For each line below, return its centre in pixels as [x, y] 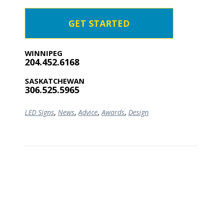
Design [139, 112]
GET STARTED [99, 24]
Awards [113, 112]
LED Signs [39, 112]
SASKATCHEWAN [55, 81]
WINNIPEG [44, 53]
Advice [88, 112]
